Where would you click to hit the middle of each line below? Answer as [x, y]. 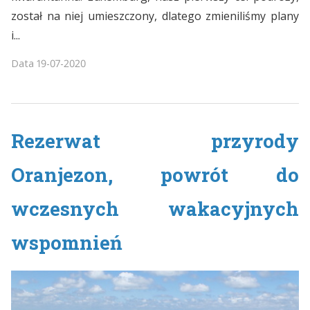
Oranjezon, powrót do [155, 174]
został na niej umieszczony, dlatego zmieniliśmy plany [155, 16]
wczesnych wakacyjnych [155, 208]
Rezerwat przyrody [155, 140]
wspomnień [67, 242]
